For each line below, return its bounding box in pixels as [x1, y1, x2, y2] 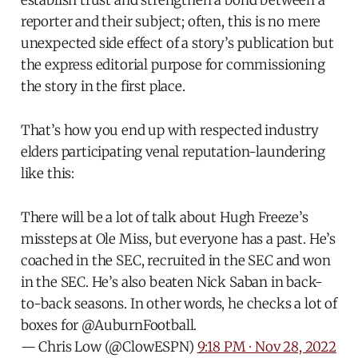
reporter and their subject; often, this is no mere [20, 13, 321, 31]
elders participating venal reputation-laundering [20, 143, 325, 161]
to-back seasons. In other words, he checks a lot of [20, 295, 338, 313]
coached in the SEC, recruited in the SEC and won [20, 252, 331, 270]
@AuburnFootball [82, 316, 194, 335]
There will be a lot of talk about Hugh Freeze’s [20, 209, 308, 227]
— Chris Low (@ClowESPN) [20, 338, 197, 356]
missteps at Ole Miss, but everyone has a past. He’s [20, 230, 336, 249]
